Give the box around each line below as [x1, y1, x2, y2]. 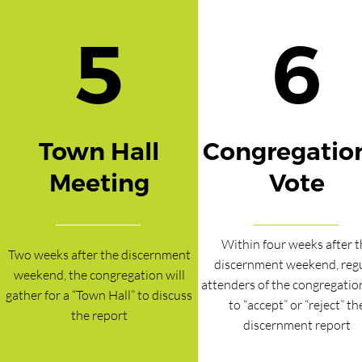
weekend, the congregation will [13, 267, 185, 283]
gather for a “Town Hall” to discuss [6, 287, 192, 303]
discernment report [243, 317, 351, 333]
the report [70, 307, 128, 323]
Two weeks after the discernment [7, 246, 191, 263]
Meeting [48, 168, 149, 200]
